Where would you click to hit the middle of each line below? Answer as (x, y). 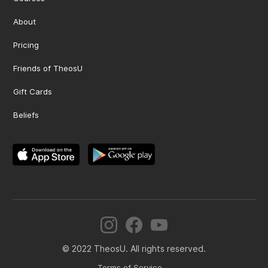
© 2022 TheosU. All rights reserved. (134, 249)
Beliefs (26, 115)
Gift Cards (33, 92)
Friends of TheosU (48, 68)
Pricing (26, 45)
